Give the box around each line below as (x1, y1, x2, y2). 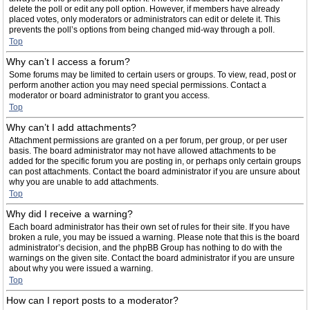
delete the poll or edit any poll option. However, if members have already (9, 4, 280, 14)
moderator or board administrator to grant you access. (9, 91, 210, 100)
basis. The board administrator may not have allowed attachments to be (9, 146, 276, 156)
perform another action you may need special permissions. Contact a (9, 80, 266, 90)
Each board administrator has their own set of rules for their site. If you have (9, 222, 290, 232)
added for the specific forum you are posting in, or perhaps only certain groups (9, 156, 301, 166)
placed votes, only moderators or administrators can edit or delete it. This (9, 15, 280, 24)
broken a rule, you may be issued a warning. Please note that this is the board (9, 232, 300, 242)
